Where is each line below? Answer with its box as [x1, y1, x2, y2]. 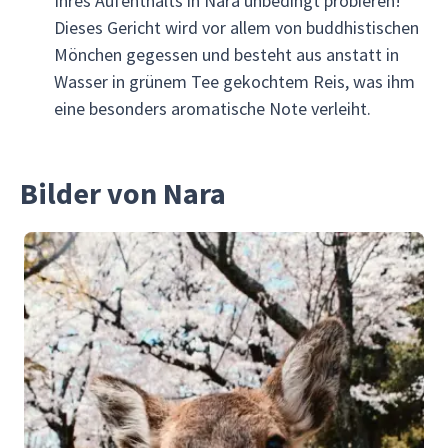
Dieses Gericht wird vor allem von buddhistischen [53, 16, 419, 39]
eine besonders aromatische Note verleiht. [53, 97, 371, 120]
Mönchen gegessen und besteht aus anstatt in [53, 43, 399, 66]
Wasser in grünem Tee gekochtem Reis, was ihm [53, 70, 415, 93]
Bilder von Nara [20, 174, 226, 212]
